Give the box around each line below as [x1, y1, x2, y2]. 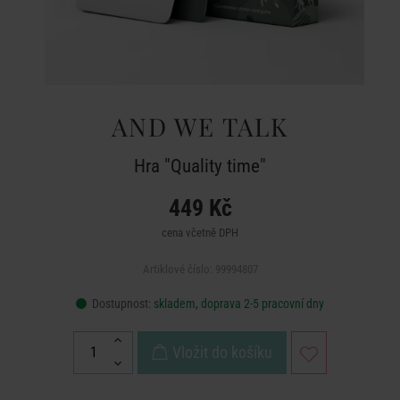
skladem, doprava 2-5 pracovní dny [154, 296, 324, 311]
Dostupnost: [89, 296, 154, 311]
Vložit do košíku [172, 343, 272, 362]
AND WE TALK [112, 110, 288, 143]
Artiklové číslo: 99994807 [142, 262, 258, 276]
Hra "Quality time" [134, 155, 266, 177]
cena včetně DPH [162, 226, 238, 239]
